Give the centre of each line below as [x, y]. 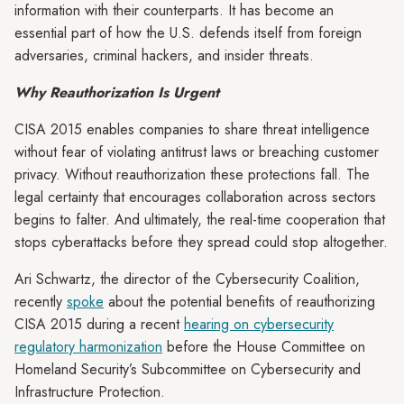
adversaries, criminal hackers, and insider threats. [164, 55]
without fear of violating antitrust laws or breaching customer [197, 152]
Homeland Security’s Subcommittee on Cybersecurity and [188, 369]
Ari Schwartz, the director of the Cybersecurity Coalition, [187, 279]
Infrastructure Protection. [94, 392]
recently [41, 302]
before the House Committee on [264, 347]
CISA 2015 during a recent [99, 324]
